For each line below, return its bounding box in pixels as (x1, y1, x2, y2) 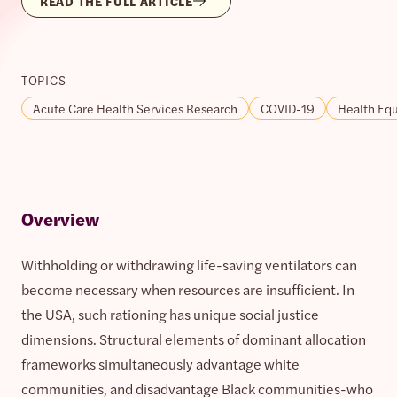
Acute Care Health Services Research (33, 98, 237, 117)
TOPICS (21, 70, 66, 89)
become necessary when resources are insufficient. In (21, 278, 354, 300)
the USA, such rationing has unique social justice (21, 303, 319, 324)
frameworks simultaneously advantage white (21, 353, 300, 374)
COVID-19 (261, 98, 315, 117)
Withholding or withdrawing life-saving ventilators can (21, 253, 357, 275)
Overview (21, 205, 99, 231)
